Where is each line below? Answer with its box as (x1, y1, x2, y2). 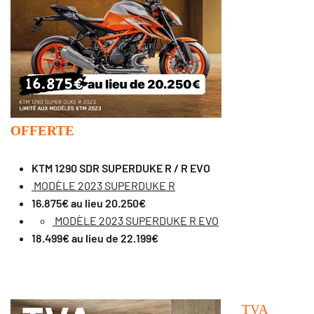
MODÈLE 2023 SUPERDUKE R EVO (53, 214, 219, 228)
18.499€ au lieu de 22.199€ (32, 231, 161, 245)
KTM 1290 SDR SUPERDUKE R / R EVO (32, 161, 210, 175)
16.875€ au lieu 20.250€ (32, 196, 146, 210)
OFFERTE (11, 123, 74, 139)
